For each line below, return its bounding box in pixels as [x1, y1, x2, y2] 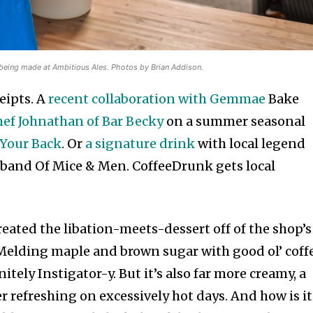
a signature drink [85, 136, 196, 152]
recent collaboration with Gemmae [48, 91, 266, 108]
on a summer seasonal [163, 113, 306, 130]
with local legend [195, 136, 306, 152]
